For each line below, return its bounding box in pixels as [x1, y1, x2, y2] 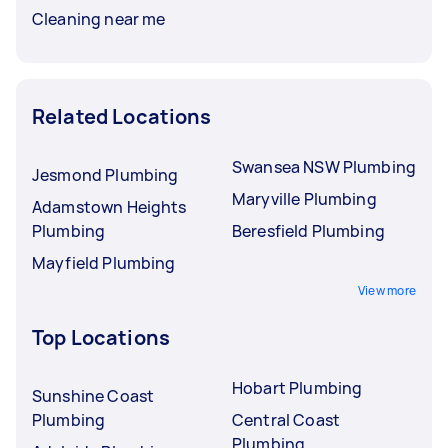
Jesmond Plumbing [32, 163, 179, 186]
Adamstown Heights [32, 195, 187, 218]
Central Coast [232, 408, 340, 431]
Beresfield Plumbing [232, 219, 385, 242]
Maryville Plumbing [232, 187, 377, 210]
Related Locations [32, 102, 212, 130]
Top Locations [32, 323, 170, 351]
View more [357, 281, 416, 299]
